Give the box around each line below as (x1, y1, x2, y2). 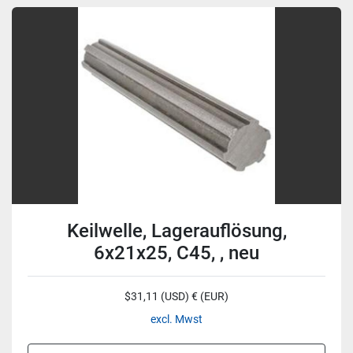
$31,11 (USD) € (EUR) (124, 290, 229, 303)
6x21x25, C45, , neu (94, 242, 259, 264)
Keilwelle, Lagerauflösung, (66, 220, 287, 242)
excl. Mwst (150, 313, 203, 325)
